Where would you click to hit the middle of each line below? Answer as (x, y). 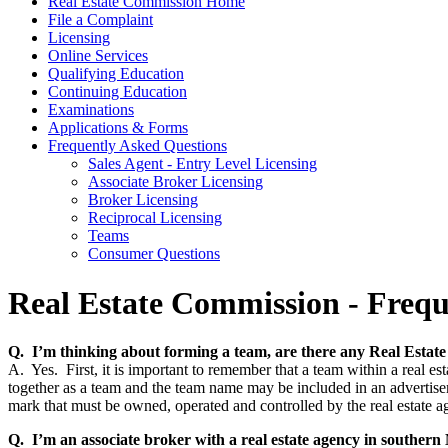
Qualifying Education (116, 74)
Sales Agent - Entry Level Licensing (202, 164)
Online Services (98, 56)
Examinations (91, 110)
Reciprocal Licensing (155, 218)
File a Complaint (100, 20)
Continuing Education (117, 92)
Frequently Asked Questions (137, 146)
